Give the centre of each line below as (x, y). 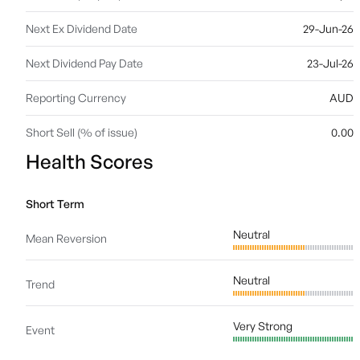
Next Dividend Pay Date (84, 63)
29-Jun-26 (328, 29)
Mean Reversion (66, 238)
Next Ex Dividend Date (82, 29)
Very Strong (263, 326)
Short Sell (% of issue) (82, 132)
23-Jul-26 (330, 63)
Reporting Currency (76, 98)
